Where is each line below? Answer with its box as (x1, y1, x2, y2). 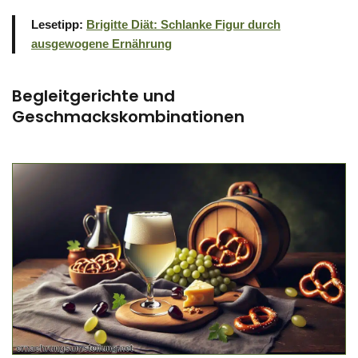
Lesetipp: (31, 17, 86, 31)
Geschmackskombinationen (12, 105, 245, 128)
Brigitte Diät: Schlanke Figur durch (86, 17, 280, 31)
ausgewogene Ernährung (31, 36, 172, 50)
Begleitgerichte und (12, 84, 175, 107)
